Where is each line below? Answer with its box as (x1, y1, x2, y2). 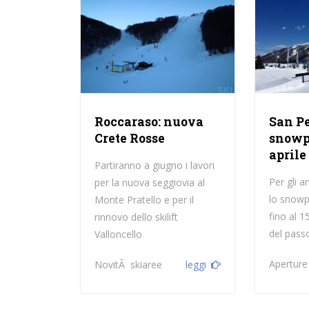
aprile (269, 146, 307, 163)
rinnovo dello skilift (94, 210, 178, 223)
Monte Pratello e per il (94, 192, 194, 206)
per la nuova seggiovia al (94, 175, 205, 189)
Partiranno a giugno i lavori (94, 158, 215, 172)
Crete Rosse (94, 130, 165, 146)
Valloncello (94, 227, 142, 241)
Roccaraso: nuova (94, 113, 203, 130)
